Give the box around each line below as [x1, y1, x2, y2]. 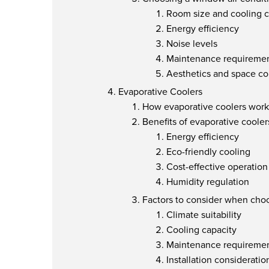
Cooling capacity [166, 224, 237, 236]
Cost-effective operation [166, 161, 268, 173]
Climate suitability [166, 209, 241, 221]
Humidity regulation [166, 176, 249, 188]
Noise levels [166, 38, 217, 50]
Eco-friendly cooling [166, 146, 250, 158]
